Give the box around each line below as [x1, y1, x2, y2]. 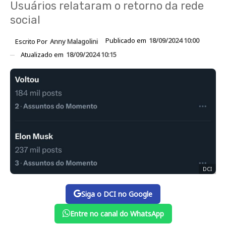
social [10, 13, 40, 27]
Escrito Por [15, 36, 49, 46]
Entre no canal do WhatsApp [70, 208, 164, 218]
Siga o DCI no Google [81, 189, 152, 199]
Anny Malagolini [50, 36, 98, 46]
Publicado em [105, 36, 148, 45]
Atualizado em [21, 49, 65, 59]
